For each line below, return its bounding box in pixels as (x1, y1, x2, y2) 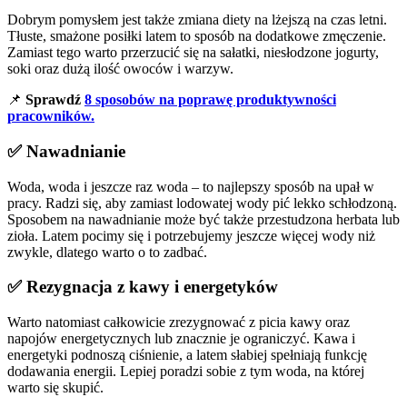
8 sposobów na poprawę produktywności (84, 92, 336, 108)
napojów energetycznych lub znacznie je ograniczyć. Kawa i (7, 331, 355, 347)
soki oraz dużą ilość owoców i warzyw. (7, 61, 233, 77)
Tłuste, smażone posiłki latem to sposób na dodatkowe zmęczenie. (7, 28, 386, 45)
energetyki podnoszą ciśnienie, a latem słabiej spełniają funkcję (7, 347, 367, 363)
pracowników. (7, 108, 94, 124)
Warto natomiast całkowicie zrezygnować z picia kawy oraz (7, 314, 350, 331)
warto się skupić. (7, 380, 104, 396)
